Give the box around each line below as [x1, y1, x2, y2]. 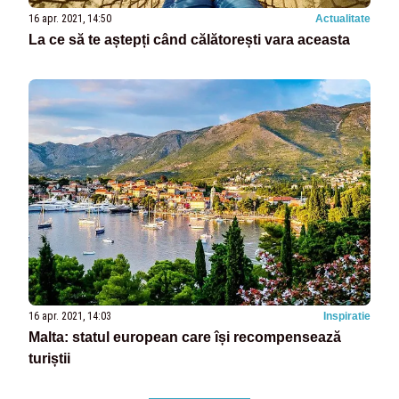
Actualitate [315, 12, 370, 26]
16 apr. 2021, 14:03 [28, 310, 111, 323]
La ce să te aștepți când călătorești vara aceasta [28, 32, 350, 48]
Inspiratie [323, 310, 370, 323]
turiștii [28, 351, 70, 367]
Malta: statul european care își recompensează [28, 330, 341, 346]
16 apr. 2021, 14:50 [28, 12, 111, 26]
